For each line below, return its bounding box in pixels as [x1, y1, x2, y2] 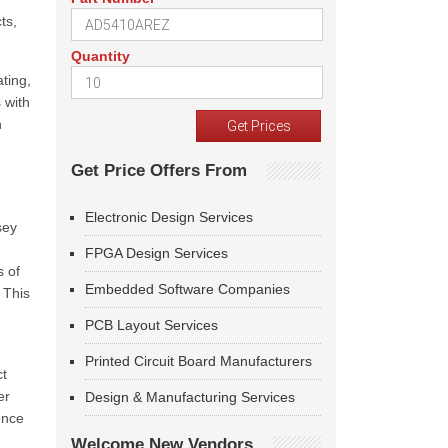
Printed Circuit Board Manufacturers [85, 353, 312, 369]
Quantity [71, 48, 130, 64]
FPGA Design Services [85, 245, 228, 261]
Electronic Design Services [85, 209, 253, 225]
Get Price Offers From [71, 161, 247, 180]
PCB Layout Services [85, 317, 218, 333]
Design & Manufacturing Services [85, 389, 295, 405]
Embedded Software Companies [85, 281, 290, 297]
